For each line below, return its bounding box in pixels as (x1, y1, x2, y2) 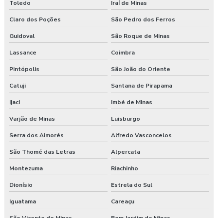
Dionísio (9, 181, 33, 189)
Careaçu (110, 198, 134, 206)
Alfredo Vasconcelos (110, 131, 172, 140)
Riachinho (110, 164, 138, 173)
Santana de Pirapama (110, 82, 172, 90)
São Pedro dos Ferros (110, 16, 175, 24)
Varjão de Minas (9, 115, 55, 123)
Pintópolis (9, 65, 39, 73)
